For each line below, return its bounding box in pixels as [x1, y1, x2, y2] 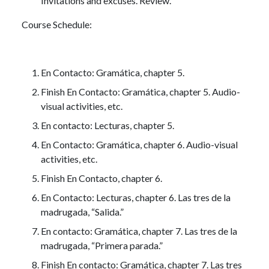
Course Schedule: [22, 18, 92, 30]
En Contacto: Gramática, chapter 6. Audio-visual [41, 138, 238, 150]
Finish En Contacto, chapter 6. [41, 172, 162, 184]
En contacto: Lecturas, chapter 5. [41, 119, 174, 131]
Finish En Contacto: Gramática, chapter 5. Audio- [41, 85, 240, 97]
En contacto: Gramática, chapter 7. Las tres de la [41, 225, 237, 237]
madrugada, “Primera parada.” [41, 239, 163, 251]
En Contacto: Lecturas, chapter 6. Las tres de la [41, 191, 231, 203]
